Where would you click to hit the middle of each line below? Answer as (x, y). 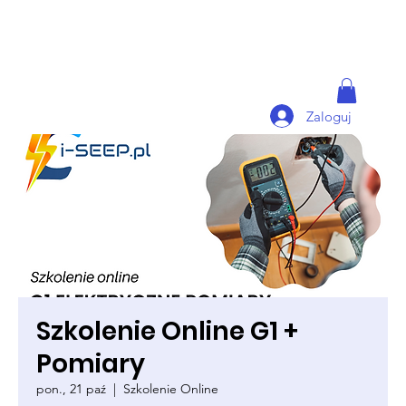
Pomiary (91, 364)
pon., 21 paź (71, 389)
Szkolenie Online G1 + (167, 331)
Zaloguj (329, 116)
